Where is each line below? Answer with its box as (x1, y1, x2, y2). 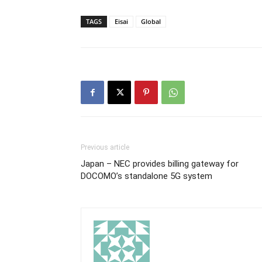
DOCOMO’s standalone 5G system (81, 171, 212, 181)
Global (141, 17, 161, 26)
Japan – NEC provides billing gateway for (81, 158, 239, 169)
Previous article (81, 143, 129, 151)
